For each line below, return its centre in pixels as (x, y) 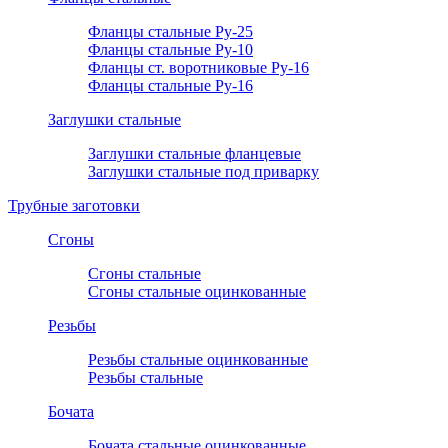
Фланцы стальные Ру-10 (170, 50)
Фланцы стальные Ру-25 (170, 32)
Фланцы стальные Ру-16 (170, 86)
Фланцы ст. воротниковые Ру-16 (198, 68)
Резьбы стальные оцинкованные (198, 360)
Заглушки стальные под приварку (203, 172)
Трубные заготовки (74, 206)
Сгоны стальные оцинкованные (197, 292)
